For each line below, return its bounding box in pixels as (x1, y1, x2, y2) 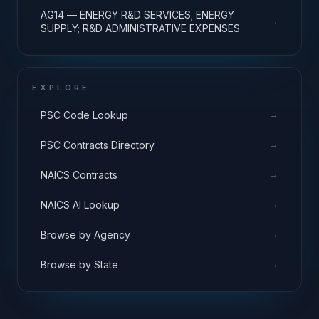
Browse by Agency (41, 228, 130, 241)
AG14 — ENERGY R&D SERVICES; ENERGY (41, 9, 234, 21)
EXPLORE (32, 83, 90, 93)
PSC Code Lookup (41, 108, 128, 121)
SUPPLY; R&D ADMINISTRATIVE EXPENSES (41, 22, 240, 34)
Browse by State (41, 258, 118, 271)
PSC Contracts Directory (41, 138, 155, 151)
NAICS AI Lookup (41, 198, 120, 211)
